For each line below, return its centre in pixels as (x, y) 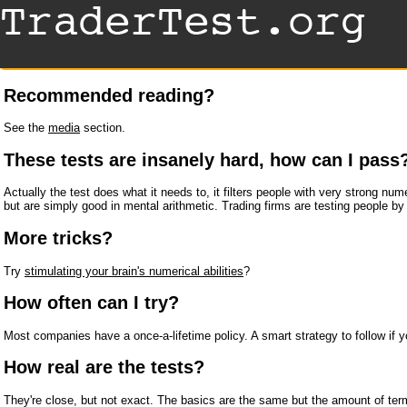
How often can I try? (91, 303)
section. (103, 128)
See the (26, 128)
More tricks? (58, 238)
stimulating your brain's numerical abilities (134, 271)
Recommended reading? (109, 95)
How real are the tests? (104, 367)
